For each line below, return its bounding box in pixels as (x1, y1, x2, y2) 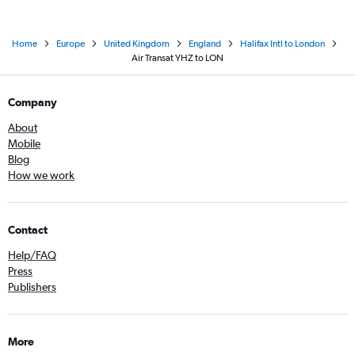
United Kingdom (103, 38, 170, 50)
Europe (55, 38, 85, 50)
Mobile (8, 137, 40, 151)
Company (8, 96, 57, 109)
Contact (8, 223, 48, 237)
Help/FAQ (8, 249, 56, 262)
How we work (8, 169, 74, 182)
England (188, 38, 221, 50)
